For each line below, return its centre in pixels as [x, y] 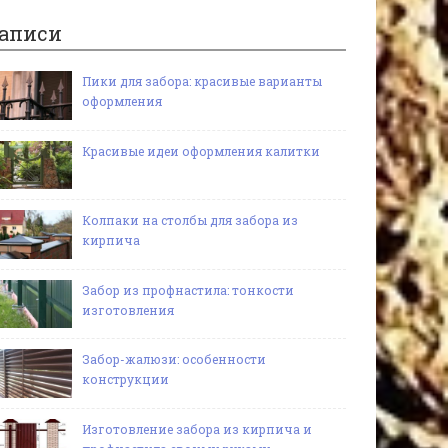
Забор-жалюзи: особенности [174, 359]
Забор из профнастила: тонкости [188, 289]
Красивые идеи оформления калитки [201, 150]
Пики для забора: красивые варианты [202, 81]
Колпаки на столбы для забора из [190, 220]
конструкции [125, 379]
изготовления [128, 309]
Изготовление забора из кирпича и [197, 428]
